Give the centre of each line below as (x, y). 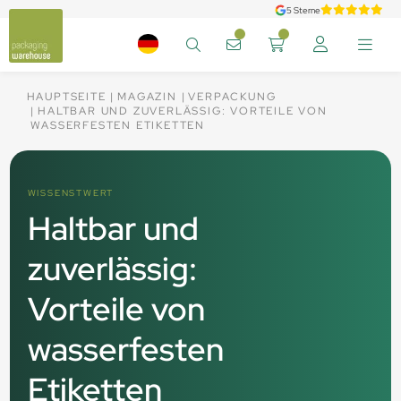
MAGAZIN (147, 97)
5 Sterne (303, 10)
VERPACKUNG (232, 97)
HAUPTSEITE (66, 97)
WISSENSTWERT (71, 193)
